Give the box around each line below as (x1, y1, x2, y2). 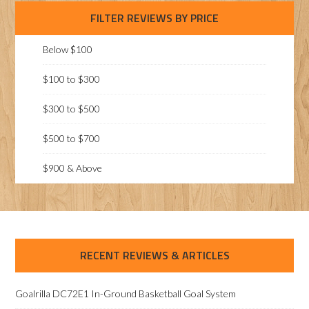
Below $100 (43, 43, 93, 55)
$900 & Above (43, 162, 103, 174)
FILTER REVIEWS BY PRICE (90, 10, 219, 26)
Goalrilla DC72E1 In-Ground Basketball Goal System (15, 288, 237, 299)
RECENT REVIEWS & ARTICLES (79, 247, 230, 263)
